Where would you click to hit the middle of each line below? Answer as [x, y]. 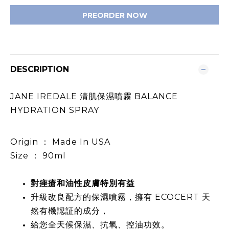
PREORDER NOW [114, 15]
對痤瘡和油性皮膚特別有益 [83, 183]
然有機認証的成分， [70, 211]
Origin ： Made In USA [60, 142]
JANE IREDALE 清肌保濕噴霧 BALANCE [94, 96]
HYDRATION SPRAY [55, 110]
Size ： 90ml [38, 156]
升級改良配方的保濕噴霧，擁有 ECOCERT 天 [121, 197]
